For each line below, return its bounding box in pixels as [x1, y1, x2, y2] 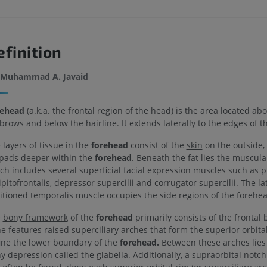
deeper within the [18, 151, 95, 163]
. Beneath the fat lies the [131, 151, 232, 163]
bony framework [2, 211, 68, 223]
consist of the [128, 139, 187, 151]
